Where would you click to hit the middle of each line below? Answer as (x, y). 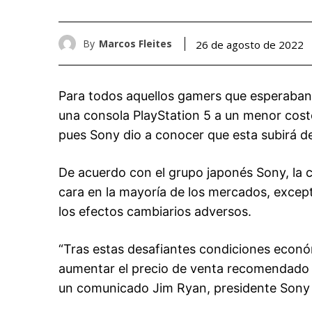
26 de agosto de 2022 (250, 44)
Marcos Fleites (135, 43)
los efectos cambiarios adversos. (155, 212)
